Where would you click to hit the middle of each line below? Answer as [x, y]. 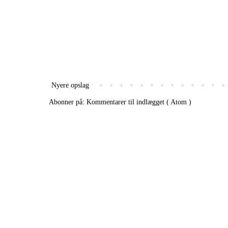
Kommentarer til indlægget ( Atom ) [139, 102]
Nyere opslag [70, 85]
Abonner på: [68, 102]
